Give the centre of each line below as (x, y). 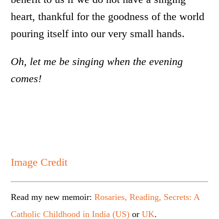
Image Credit (39, 162)
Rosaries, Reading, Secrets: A (147, 197)
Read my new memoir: (53, 197)
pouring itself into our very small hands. (98, 33)
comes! (26, 78)
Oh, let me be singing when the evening (97, 61)
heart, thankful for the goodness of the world (108, 16)
